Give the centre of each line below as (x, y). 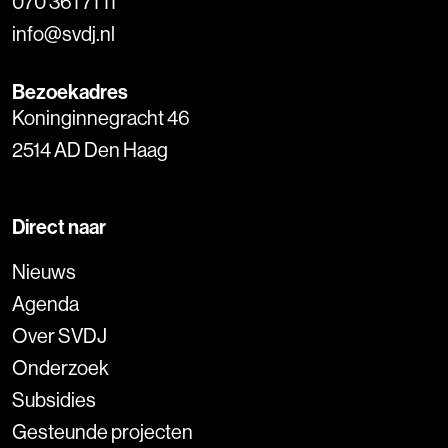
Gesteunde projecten (102, 431)
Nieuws (44, 271)
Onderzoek (60, 367)
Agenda (45, 303)
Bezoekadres (70, 91)
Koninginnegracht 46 (101, 117)
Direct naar (59, 226)
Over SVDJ (59, 335)
